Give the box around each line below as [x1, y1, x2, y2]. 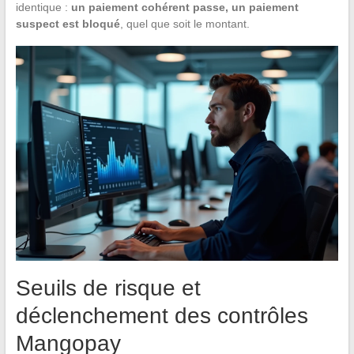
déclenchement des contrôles [15, 303, 308, 329]
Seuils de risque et [15, 276, 201, 301]
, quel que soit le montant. [119, 17, 250, 30]
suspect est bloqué [15, 17, 120, 30]
